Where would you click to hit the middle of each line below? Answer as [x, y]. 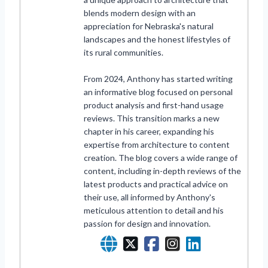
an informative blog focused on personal [158, 92]
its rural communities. [124, 52]
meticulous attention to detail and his [154, 210]
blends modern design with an [140, 13]
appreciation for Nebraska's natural [149, 26]
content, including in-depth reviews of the [162, 170]
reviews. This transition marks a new [152, 118]
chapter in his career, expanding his [149, 131]
